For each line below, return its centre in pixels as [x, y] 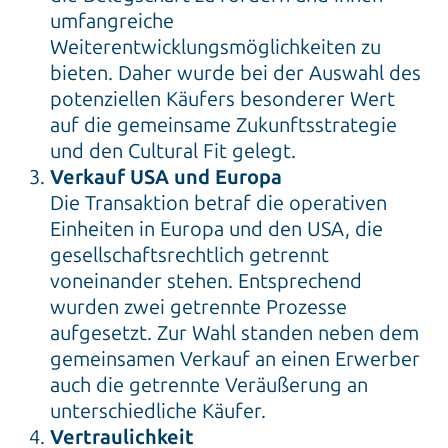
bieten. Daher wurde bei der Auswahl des [235, 73]
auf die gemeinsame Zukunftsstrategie [223, 125]
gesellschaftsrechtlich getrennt [189, 255]
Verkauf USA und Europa [168, 177]
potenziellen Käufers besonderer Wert [222, 99]
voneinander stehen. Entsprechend [206, 281]
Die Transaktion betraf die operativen [218, 203]
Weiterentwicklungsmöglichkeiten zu [215, 47]
